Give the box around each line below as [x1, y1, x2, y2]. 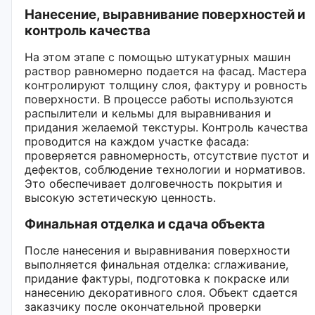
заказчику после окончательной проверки [25, 299, 262, 314]
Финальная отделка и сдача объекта [25, 215, 265, 232]
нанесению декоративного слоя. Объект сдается [25, 285, 297, 300]
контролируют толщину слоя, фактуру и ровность [25, 77, 307, 92]
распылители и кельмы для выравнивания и [25, 105, 271, 120]
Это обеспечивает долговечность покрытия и [25, 176, 283, 191]
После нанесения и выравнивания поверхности [25, 243, 290, 257]
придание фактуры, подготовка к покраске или [25, 271, 290, 285]
